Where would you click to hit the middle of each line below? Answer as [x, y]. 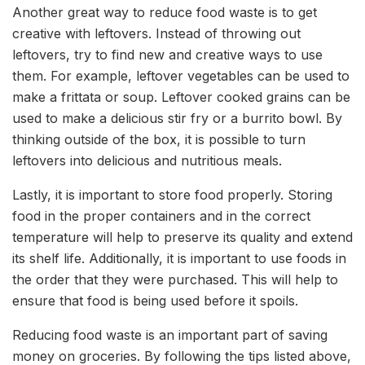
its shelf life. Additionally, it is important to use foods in [179, 258]
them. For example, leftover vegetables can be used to [181, 75]
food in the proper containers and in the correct [161, 215]
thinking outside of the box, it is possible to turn [159, 139]
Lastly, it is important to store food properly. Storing [172, 194]
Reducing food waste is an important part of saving [170, 334]
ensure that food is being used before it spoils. [155, 300]
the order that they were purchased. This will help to [175, 279]
